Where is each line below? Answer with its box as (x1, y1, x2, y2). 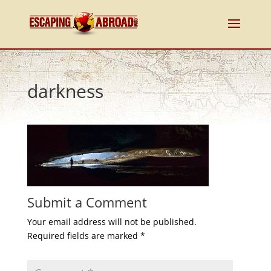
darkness (27, 79, 103, 103)
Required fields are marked (27, 230, 140, 241)
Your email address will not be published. (27, 216, 197, 227)
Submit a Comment (27, 193, 147, 211)
